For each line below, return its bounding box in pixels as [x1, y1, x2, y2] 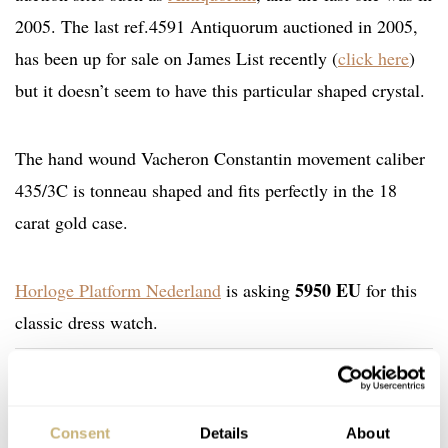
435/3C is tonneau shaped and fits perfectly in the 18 [15, 178, 397, 203]
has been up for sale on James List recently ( [15, 46, 338, 71]
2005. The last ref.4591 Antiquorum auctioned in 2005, [15, 14, 418, 39]
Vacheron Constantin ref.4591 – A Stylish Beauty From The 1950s [15, 381, 352, 400]
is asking [221, 278, 295, 303]
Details [199, 424, 249, 442]
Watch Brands [66, 360, 137, 379]
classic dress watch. [15, 310, 158, 335]
